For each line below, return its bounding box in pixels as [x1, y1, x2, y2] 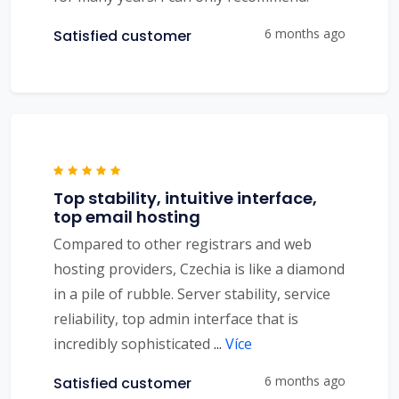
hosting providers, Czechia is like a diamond [53, 259, 345, 280]
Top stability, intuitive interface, [53, 187, 317, 210]
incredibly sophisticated [53, 334, 214, 354]
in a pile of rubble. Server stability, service [53, 284, 330, 305]
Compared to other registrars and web [53, 234, 312, 255]
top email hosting [53, 206, 200, 229]
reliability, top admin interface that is [53, 309, 298, 330]
